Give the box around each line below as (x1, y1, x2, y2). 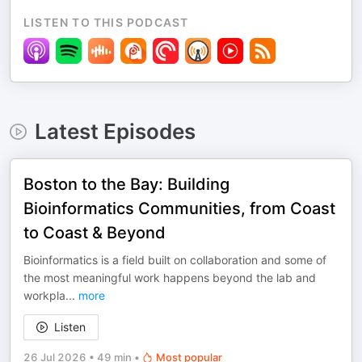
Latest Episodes (34, 119, 196, 144)
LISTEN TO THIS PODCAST (23, 15, 189, 29)
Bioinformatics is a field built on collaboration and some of (23, 253, 326, 267)
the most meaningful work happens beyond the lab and (23, 271, 316, 284)
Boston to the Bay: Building (23, 175, 229, 194)
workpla (23, 288, 65, 302)
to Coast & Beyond (23, 223, 166, 242)
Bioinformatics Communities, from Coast (23, 199, 335, 218)
